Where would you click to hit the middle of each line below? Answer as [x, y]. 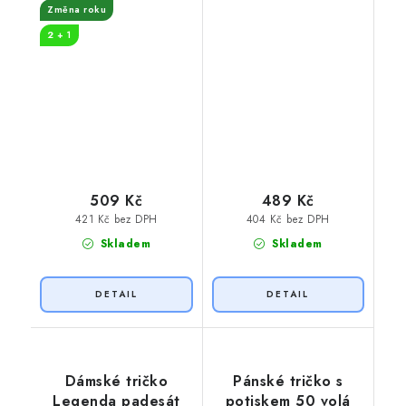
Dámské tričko [116, 382]
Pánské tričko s [288, 382]
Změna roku [77, 9]
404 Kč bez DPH [288, 219]
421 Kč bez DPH [116, 219]
